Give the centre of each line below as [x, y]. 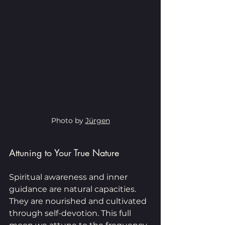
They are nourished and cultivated [79, 201]
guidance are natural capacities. [74, 189]
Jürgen [97, 120]
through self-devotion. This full [71, 213]
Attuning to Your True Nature [64, 152]
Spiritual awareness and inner [69, 177]
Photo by [68, 120]
